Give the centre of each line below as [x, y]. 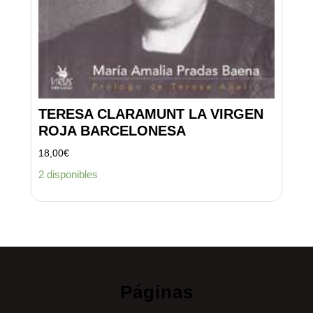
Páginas [156, 292]
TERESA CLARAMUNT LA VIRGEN [151, 114]
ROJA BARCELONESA [112, 131]
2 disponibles [68, 174]
